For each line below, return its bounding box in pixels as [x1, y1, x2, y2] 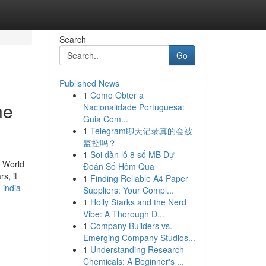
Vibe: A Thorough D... [83, 208, 164, 220]
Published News [59, 77, 119, 89]
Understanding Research [90, 243, 184, 255]
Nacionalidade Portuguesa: [83, 101, 185, 113]
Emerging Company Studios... [83, 232, 195, 243]
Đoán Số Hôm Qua [83, 160, 154, 172]
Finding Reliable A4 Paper [90, 172, 188, 184]
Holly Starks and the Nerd [90, 196, 186, 208]
